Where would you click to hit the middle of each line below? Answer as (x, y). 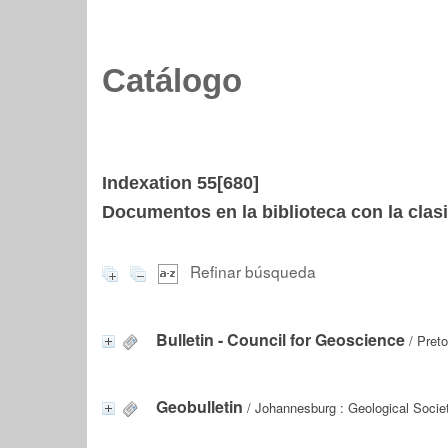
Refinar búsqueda (253, 271)
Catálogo (172, 81)
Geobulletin (199, 406)
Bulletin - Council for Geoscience (280, 339)
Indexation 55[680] (180, 183)
